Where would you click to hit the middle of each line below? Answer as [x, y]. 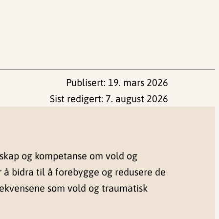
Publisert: [87, 83]
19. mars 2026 [138, 83]
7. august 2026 [137, 99]
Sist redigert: [78, 99]
